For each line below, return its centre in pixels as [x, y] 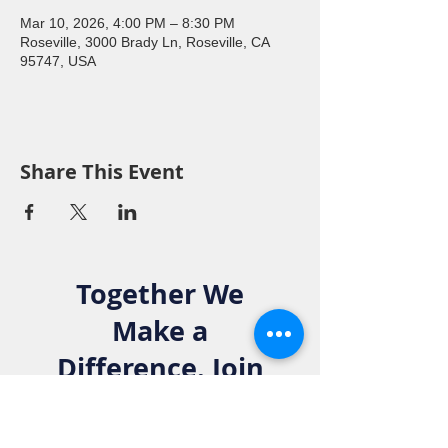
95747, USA [58, 61]
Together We [160, 293]
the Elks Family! [160, 404]
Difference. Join [160, 367]
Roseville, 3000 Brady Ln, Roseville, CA [144, 42]
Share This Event [102, 171]
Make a [160, 330]
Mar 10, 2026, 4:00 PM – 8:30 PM [127, 23]
